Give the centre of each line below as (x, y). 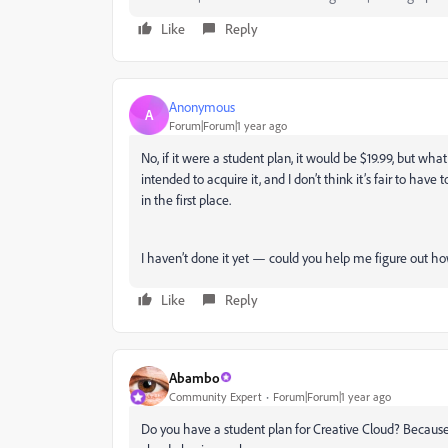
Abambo (194, 377)
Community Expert (215, 396)
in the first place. (186, 200)
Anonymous (202, 106)
